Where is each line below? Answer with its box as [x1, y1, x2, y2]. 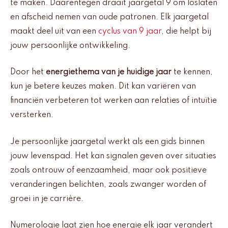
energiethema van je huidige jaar [46, 68, 172, 77]
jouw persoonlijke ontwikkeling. [10, 41, 130, 50]
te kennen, [172, 68, 213, 77]
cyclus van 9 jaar [98, 27, 161, 36]
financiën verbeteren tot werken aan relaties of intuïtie [10, 97, 217, 105]
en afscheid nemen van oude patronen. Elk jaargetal [10, 13, 209, 21]
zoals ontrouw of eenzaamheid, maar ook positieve [10, 166, 207, 175]
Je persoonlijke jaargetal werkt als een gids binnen [10, 137, 205, 146]
